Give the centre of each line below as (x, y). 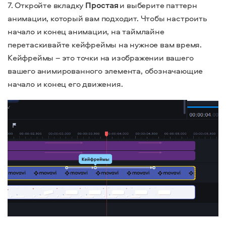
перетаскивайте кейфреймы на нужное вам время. (105, 44)
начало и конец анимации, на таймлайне (86, 31)
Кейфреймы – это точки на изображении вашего (101, 57)
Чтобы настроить (173, 18)
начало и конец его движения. (65, 83)
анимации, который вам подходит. (73, 18)
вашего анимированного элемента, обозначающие (105, 70)
